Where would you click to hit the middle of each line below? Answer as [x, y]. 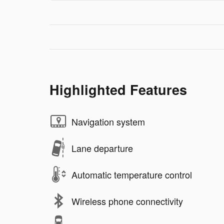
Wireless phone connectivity [127, 201]
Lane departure [102, 148]
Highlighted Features [118, 90]
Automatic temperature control [132, 174]
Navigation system [108, 121]
